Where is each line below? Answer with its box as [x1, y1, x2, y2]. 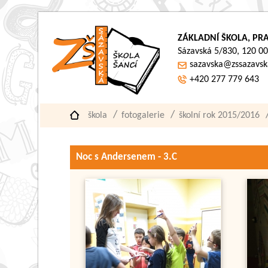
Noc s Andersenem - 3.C [76, 152, 178, 162]
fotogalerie [121, 111, 165, 120]
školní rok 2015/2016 [179, 111, 260, 120]
